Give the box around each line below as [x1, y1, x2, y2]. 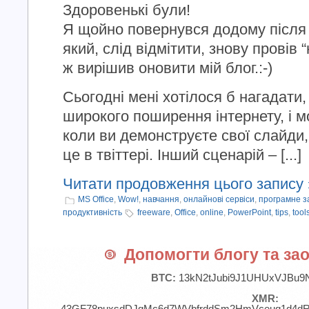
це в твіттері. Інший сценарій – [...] [63, 146, 301, 163]
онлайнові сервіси [183, 195, 255, 204]
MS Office [78, 195, 114, 204]
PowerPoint [228, 208, 271, 217]
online [200, 208, 223, 217]
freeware [137, 208, 170, 217]
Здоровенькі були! [63, 1, 190, 19]
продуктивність [63, 208, 122, 217]
